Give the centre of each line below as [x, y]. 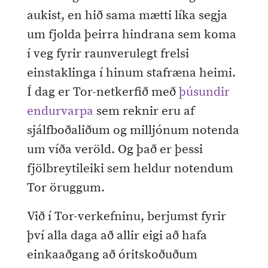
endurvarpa [60, 111]
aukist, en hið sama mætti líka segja [127, 15]
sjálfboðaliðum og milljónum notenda [133, 130]
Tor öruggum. [66, 188]
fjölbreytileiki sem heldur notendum [130, 168]
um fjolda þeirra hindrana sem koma [132, 34]
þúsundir [204, 92]
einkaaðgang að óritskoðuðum [112, 255]
